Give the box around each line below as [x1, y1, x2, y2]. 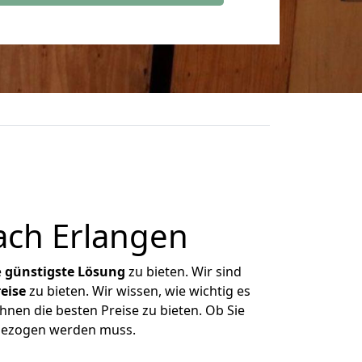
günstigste [5, 263, 74, 280]
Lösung [78, 263, 125, 280]
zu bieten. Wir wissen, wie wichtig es [25, 282, 250, 300]
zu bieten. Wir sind [125, 263, 242, 280]
